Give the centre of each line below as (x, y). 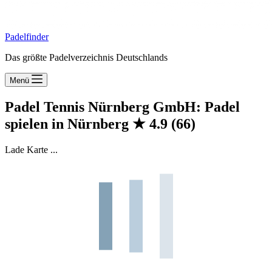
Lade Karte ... (31, 149)
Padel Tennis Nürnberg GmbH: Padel (122, 107)
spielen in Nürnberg (69, 124)
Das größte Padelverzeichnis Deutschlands (86, 57)
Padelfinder (27, 37)
